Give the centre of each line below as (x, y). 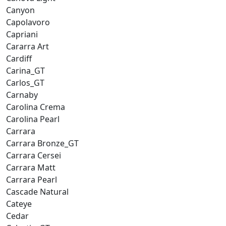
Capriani (22, 34)
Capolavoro (28, 22)
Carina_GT (25, 70)
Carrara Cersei (34, 155)
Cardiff (19, 58)
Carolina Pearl (33, 119)
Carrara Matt (31, 167)
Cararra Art (27, 46)
